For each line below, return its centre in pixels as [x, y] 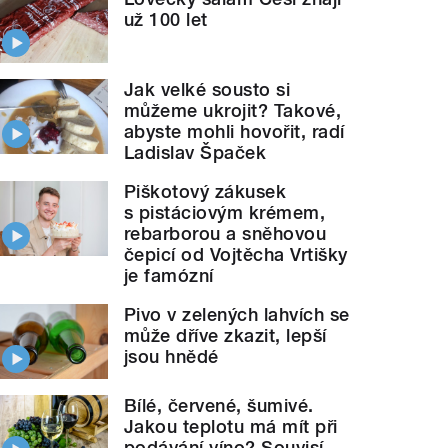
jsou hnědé [171, 356]
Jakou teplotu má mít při [231, 426]
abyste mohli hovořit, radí [234, 131]
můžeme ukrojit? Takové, [233, 110]
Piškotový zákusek [205, 191]
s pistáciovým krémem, [225, 212]
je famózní [169, 275]
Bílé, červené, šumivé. [219, 405]
